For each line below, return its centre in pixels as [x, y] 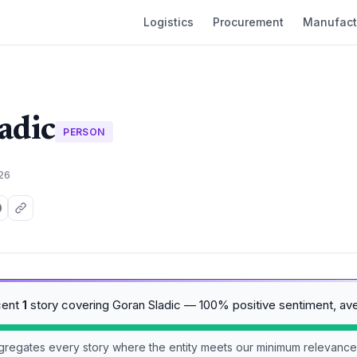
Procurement [248, 22]
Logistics [169, 22]
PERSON [84, 131]
